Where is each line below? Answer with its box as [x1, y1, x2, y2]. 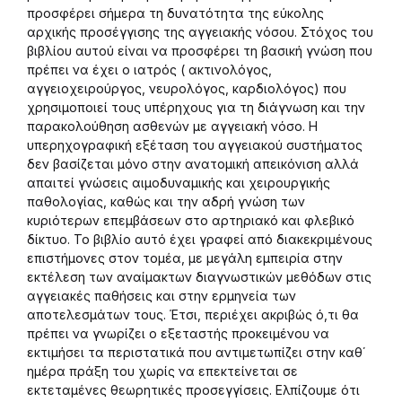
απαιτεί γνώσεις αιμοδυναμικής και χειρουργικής [27, 175, 330, 190]
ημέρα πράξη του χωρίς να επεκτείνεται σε [27, 363, 298, 379]
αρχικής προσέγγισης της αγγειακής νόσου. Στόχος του [27, 24, 373, 39]
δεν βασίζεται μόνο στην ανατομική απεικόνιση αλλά [27, 156, 359, 171]
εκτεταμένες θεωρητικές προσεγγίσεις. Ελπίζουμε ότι [27, 382, 360, 398]
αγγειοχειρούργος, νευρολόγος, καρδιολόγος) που [27, 81, 346, 96]
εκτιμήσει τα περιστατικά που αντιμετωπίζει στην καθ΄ [27, 345, 366, 360]
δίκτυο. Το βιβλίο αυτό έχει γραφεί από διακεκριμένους [27, 232, 372, 247]
